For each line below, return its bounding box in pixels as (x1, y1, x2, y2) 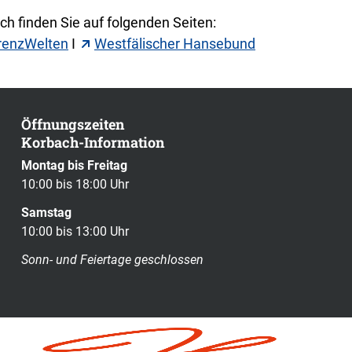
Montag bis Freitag (21, 158, 128, 174)
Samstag (21, 205, 72, 221)
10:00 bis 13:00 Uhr (21, 224, 130, 240)
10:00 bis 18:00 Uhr (21, 177, 130, 192)
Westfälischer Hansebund (94, 35, 255, 52)
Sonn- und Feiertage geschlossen (21, 252, 204, 268)
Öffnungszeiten (21, 115, 125, 134)
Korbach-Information (21, 133, 165, 152)
